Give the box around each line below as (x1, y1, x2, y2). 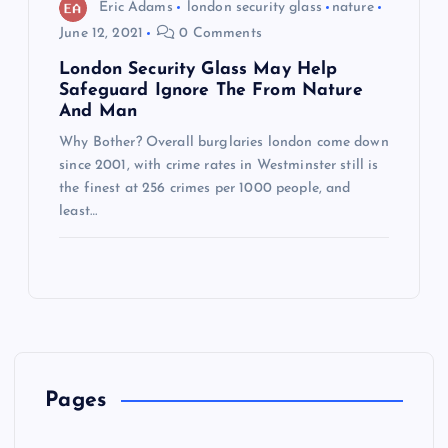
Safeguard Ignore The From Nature (59, 82, 363, 100)
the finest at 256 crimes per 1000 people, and (59, 181, 351, 197)
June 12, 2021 (59, 26, 143, 42)
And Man (59, 103, 138, 121)
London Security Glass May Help (59, 61, 338, 79)
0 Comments (175, 26, 262, 42)
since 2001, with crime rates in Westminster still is (59, 158, 379, 174)
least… (59, 204, 98, 220)
